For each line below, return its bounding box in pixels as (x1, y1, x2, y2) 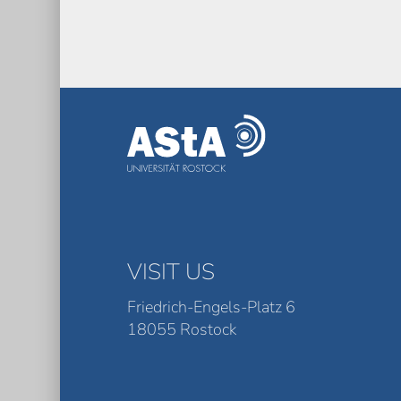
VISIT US (127, 257, 216, 288)
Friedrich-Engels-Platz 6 (127, 295, 296, 318)
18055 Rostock (127, 318, 237, 340)
